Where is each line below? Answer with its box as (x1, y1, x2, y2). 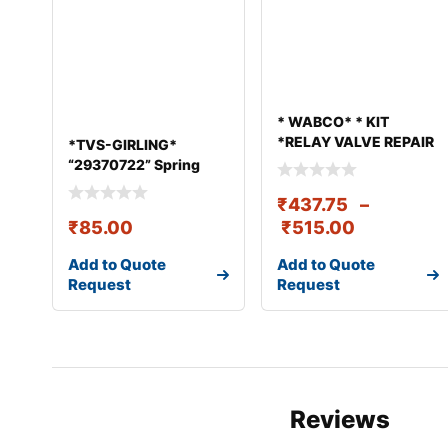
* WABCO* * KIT (277, 112, 390, 130)
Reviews (289, 405, 390, 435)
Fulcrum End (68, 175, 155, 193)
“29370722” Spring (68, 155, 200, 173)
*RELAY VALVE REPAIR (277, 132, 435, 150)
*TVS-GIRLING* (68, 135, 177, 153)
